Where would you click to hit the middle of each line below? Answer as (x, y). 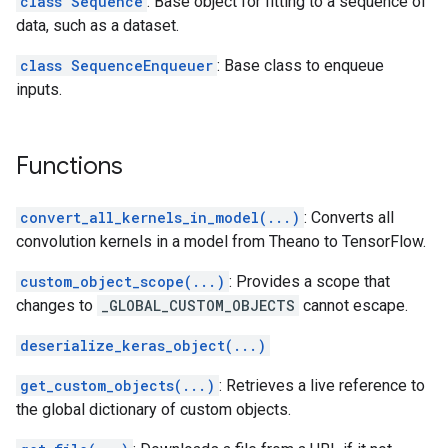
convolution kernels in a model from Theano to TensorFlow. (221, 241)
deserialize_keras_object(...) (143, 345)
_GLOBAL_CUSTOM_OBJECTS (198, 305)
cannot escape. (353, 305)
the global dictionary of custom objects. (153, 409)
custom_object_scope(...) (122, 281)
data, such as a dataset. (97, 25)
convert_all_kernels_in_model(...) (160, 217)
